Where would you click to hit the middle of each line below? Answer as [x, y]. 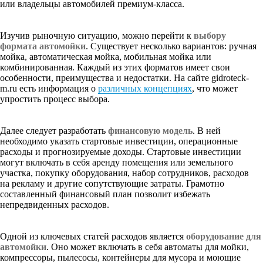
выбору [210, 35]
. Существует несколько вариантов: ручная [171, 46]
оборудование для [224, 236]
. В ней [207, 130]
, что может [215, 88]
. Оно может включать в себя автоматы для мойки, [148, 247]
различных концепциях [145, 88]
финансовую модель [150, 130]
